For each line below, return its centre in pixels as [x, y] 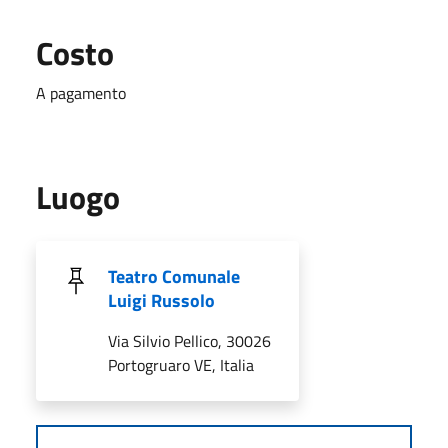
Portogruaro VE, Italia [181, 364]
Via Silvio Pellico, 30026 [189, 340]
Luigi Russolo [161, 300]
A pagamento [81, 92]
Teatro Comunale [174, 276]
